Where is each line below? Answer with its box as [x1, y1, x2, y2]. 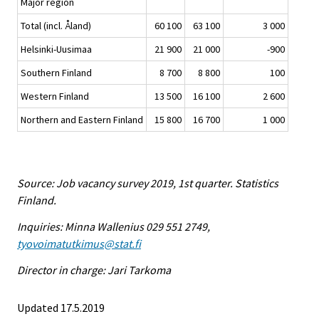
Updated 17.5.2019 [17, 300, 105, 315]
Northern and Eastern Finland [21, 113, 143, 127]
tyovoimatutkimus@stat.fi [17, 236, 141, 251]
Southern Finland [21, 66, 92, 80]
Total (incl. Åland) [21, 19, 91, 33]
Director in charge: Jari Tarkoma [17, 262, 171, 277]
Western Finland [21, 90, 89, 103]
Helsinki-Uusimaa [21, 43, 92, 56]
